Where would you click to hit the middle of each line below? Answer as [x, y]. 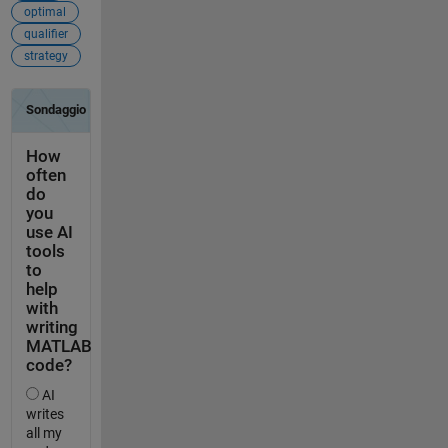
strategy [45, 56]
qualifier [45, 34]
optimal [44, 12]
